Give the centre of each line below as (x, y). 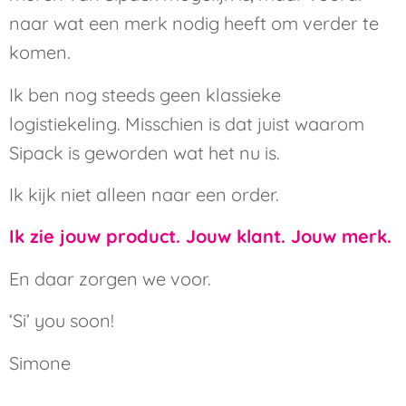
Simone (40, 362)
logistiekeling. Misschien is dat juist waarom (187, 123)
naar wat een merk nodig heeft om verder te (194, 24)
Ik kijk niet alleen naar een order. (144, 194)
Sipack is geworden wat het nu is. (145, 152)
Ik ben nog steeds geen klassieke (145, 94)
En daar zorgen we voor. (110, 278)
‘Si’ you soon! (62, 321)
